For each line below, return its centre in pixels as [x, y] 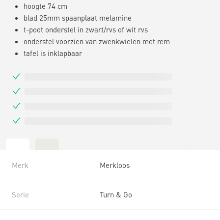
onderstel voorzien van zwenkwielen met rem [97, 41]
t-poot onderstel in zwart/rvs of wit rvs [86, 29]
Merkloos [115, 165]
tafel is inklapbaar [53, 53]
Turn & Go [116, 194]
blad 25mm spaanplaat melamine [78, 17]
